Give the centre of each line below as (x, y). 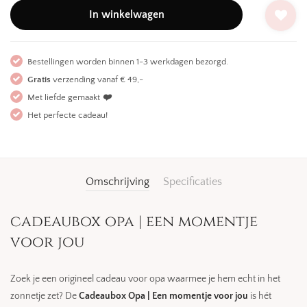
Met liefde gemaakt (65, 97)
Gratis (39, 79)
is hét (260, 296)
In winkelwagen (126, 14)
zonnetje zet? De (45, 296)
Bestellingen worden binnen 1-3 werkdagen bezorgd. (128, 62)
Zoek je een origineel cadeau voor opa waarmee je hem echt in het (145, 279)
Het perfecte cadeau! (67, 115)
